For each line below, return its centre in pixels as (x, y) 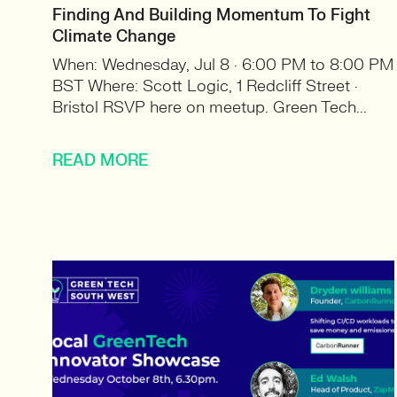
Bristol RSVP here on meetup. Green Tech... (210, 108)
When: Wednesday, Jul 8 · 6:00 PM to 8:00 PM (223, 65)
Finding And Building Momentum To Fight (211, 16)
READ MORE (100, 161)
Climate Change (114, 37)
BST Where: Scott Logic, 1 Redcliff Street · (205, 86)
